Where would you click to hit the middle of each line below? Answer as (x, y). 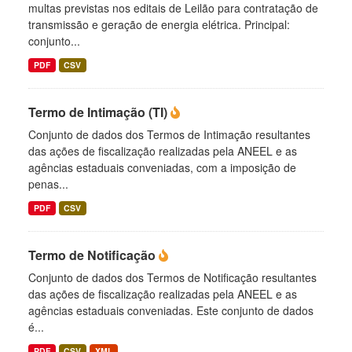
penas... (48, 184)
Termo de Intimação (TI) (99, 112)
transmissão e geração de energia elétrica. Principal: (159, 24)
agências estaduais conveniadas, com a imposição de (162, 167)
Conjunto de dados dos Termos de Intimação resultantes (169, 134)
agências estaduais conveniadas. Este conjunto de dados (171, 310)
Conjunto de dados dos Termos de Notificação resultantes (172, 277)
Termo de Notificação (93, 255)
